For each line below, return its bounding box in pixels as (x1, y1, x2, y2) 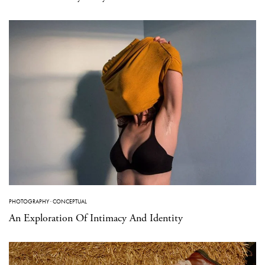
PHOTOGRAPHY (9, 197, 49, 205)
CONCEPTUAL (53, 197, 87, 205)
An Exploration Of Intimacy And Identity (9, 211, 183, 225)
